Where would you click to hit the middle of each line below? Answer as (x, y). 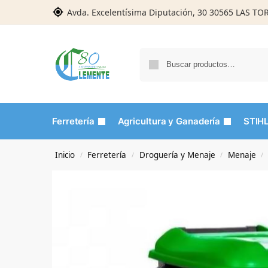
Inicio (65, 155)
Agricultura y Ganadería (169, 121)
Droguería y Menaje (177, 155)
